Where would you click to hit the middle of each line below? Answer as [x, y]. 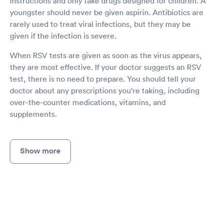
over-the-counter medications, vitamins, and [88, 102]
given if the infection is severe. [63, 36]
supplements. [33, 114]
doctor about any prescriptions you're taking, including [105, 91]
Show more [40, 151]
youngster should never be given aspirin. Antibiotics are [107, 12]
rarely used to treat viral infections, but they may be [100, 24]
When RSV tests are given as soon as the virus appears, [106, 55]
